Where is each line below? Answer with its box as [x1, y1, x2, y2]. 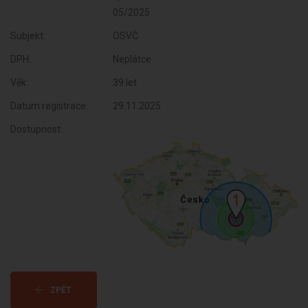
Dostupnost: [10, 124, 63, 135]
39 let [113, 77, 137, 88]
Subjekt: [10, 30, 45, 41]
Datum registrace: [10, 100, 88, 111]
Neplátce [113, 54, 152, 65]
